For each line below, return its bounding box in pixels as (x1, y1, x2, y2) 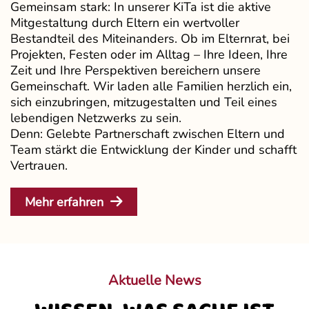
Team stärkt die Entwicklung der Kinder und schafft (10, 141, 297, 159)
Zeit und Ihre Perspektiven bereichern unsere (10, 62, 261, 79)
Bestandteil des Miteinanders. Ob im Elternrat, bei (10, 30, 290, 48)
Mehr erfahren (25, 194, 103, 211)
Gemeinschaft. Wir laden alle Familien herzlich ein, (10, 78, 292, 95)
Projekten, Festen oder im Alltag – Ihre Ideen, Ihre (10, 46, 288, 63)
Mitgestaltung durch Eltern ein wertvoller (10, 14, 239, 32)
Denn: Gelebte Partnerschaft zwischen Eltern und (10, 126, 285, 143)
